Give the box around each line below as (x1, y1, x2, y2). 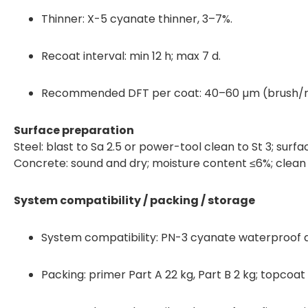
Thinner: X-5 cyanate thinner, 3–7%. (41, 10, 232, 27)
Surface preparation (14, 122, 134, 138)
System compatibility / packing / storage (14, 192, 255, 208)
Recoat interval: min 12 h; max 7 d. (41, 47, 221, 64)
